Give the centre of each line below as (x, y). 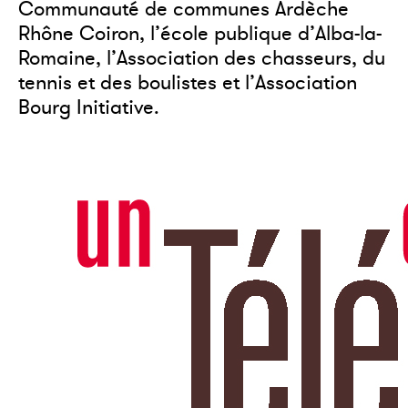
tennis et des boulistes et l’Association (188, 83)
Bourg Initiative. (89, 107)
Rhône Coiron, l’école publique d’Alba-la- (200, 34)
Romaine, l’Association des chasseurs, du (202, 58)
